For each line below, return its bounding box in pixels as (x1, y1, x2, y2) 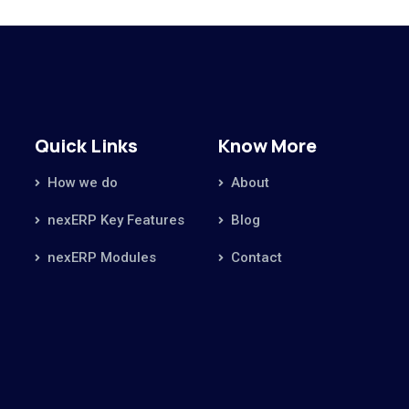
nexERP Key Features (47, 211, 184, 228)
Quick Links (35, 132, 138, 158)
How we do (47, 173, 118, 191)
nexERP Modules (47, 248, 156, 266)
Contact (231, 248, 282, 266)
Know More (218, 132, 317, 158)
